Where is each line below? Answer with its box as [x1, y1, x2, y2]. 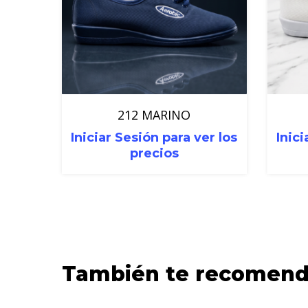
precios [129, 146, 179, 162]
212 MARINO [118, 107, 191, 124]
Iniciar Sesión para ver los [71, 130, 238, 146]
